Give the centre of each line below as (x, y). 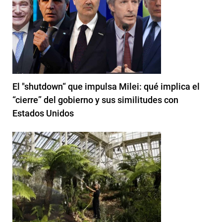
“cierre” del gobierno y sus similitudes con (95, 100)
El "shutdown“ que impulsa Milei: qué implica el (106, 87)
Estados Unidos (43, 113)
